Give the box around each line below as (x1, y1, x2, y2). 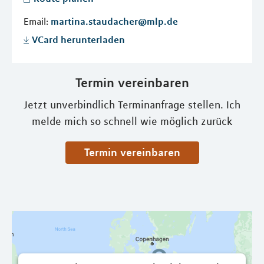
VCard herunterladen (32, 34, 125, 45)
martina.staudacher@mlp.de (51, 15, 178, 27)
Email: (24, 15, 51, 27)
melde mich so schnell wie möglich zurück (31, 115, 233, 128)
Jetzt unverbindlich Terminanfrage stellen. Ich (24, 98, 240, 111)
